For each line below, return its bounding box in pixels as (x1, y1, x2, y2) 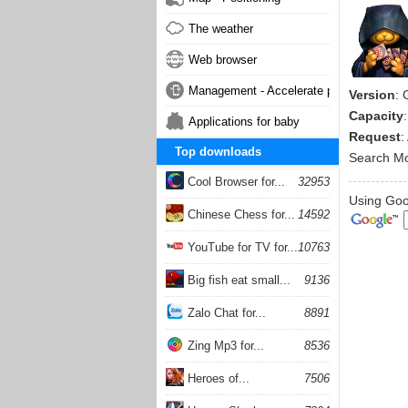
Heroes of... (184, 372, 250, 385)
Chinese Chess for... (184, 208, 295, 221)
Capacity (349, 108, 403, 123)
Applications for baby (189, 115, 300, 128)
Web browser (189, 53, 257, 66)
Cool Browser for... (184, 175, 285, 189)
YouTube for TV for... (184, 240, 298, 254)
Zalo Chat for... (184, 306, 266, 320)
